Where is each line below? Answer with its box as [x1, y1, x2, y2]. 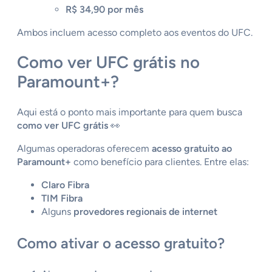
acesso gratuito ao [152, 143, 232, 155]
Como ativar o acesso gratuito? [17, 234, 225, 253]
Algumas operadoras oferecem [17, 143, 152, 155]
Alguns [41, 206, 73, 218]
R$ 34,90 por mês [66, 3, 143, 15]
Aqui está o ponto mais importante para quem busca [17, 106, 242, 118]
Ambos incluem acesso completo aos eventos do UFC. [17, 26, 253, 38]
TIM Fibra [41, 192, 83, 205]
